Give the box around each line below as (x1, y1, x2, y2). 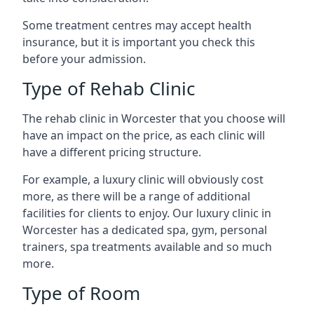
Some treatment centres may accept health (22, 17, 252, 33)
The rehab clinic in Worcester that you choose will (22, 110, 285, 126)
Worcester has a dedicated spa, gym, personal (22, 221, 267, 238)
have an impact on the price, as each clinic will (22, 127, 265, 143)
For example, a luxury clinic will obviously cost (22, 171, 264, 187)
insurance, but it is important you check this (22, 34, 255, 50)
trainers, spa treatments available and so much (22, 238, 272, 254)
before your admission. (22, 50, 146, 67)
